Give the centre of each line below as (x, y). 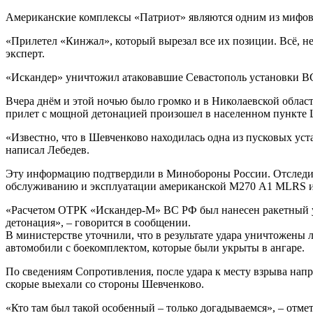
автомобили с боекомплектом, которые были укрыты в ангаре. (155, 247)
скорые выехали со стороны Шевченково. (105, 284)
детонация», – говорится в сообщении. (98, 222)
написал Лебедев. (48, 150)
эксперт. (25, 53)
